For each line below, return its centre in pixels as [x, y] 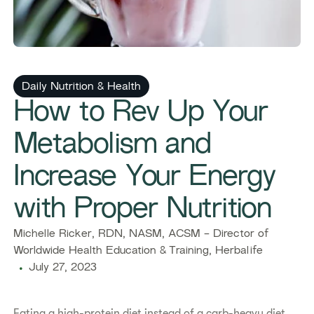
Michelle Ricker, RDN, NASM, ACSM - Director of [142, 234]
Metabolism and [112, 146]
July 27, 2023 [63, 268]
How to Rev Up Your [141, 114]
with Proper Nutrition [142, 210]
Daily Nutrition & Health [82, 87]
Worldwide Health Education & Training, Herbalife [138, 251]
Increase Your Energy [145, 178]
